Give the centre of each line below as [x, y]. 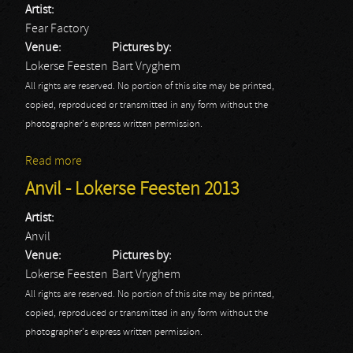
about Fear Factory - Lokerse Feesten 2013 [190, 162]
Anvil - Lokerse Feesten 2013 [132, 190]
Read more [54, 162]
